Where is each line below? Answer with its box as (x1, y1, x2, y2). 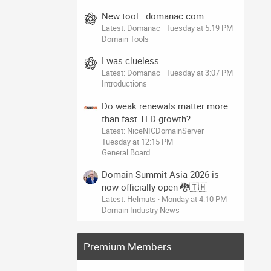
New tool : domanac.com (102, 9, 204, 22)
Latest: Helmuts (102, 193, 156, 204)
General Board (102, 146, 150, 158)
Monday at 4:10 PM (162, 193, 227, 204)
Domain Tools (102, 33, 149, 44)
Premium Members (83, 239, 172, 253)
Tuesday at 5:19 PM (166, 22, 233, 33)
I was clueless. (102, 54, 162, 67)
